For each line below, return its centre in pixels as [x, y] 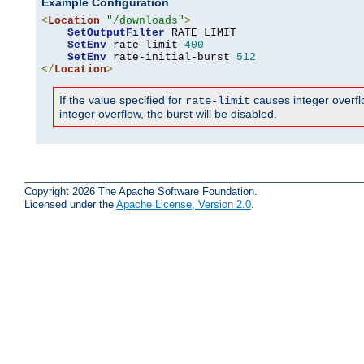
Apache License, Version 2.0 [184, 204]
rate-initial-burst [171, 58]
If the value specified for [122, 100]
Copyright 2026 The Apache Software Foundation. [141, 191]
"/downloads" [145, 21]
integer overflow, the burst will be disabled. [168, 114]
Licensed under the [70, 204]
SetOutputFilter [116, 33]
